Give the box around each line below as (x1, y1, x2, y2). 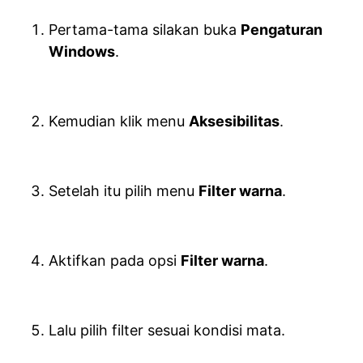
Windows (49, 43, 115, 60)
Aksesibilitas (189, 113, 280, 130)
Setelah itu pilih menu (49, 182, 199, 199)
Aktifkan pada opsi (49, 252, 181, 269)
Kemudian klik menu (49, 113, 189, 130)
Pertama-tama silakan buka (49, 21, 241, 38)
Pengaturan (241, 21, 322, 38)
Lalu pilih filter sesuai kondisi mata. (49, 322, 285, 339)
